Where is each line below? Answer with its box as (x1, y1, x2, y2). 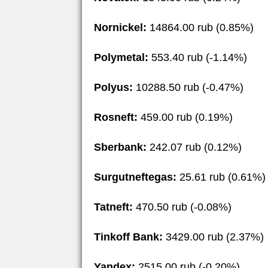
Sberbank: (94, 141, 147, 153)
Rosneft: (94, 111, 138, 123)
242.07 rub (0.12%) (147, 141, 242, 153)
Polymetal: (94, 51, 148, 63)
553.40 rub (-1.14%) (148, 51, 247, 63)
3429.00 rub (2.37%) (163, 230, 264, 243)
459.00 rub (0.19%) (138, 111, 233, 123)
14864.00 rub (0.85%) (147, 21, 254, 33)
